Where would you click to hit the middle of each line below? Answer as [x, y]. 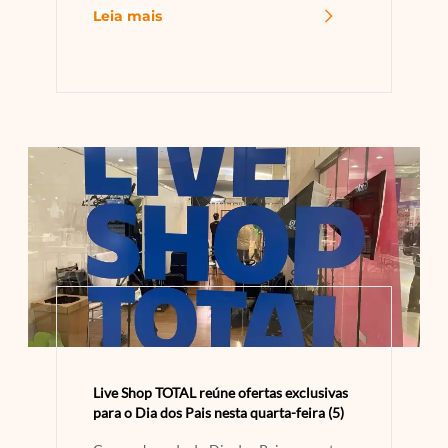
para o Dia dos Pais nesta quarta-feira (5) [218, 413]
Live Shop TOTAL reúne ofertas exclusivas [220, 393]
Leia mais [127, 16]
